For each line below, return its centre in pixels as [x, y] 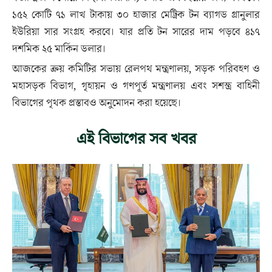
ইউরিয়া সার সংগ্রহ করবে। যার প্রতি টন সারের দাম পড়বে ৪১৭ [136, 32]
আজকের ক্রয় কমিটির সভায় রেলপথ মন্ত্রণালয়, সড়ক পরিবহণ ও [136, 69]
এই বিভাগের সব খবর [136, 139]
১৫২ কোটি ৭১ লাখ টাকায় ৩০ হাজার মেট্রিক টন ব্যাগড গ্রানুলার [136, 15]
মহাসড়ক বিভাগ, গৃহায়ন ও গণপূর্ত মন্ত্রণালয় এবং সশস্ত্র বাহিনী [136, 86]
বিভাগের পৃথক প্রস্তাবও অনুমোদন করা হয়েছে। [97, 103]
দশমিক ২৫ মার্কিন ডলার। [59, 49]
